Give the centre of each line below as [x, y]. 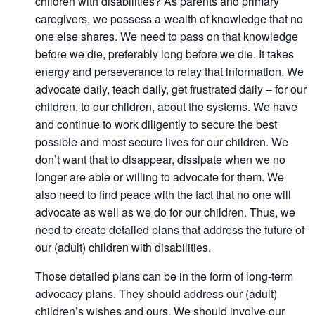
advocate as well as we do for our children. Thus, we [165, 212]
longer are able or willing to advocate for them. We [160, 177]
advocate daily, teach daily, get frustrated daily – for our [171, 89]
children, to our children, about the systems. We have [166, 107]
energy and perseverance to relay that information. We [169, 71]
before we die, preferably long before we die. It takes [165, 54]
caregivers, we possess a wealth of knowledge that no [169, 19]
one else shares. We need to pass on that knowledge [167, 36]
